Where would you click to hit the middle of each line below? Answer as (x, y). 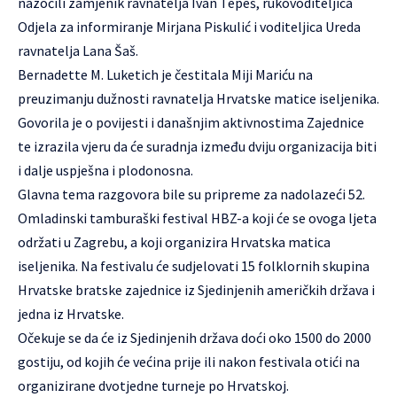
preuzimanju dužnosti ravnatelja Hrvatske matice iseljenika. (198, 98)
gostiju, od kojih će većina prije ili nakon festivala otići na (189, 362)
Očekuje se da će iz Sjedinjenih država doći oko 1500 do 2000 (195, 338)
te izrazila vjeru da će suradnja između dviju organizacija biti (197, 146)
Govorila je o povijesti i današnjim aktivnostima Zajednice (191, 122)
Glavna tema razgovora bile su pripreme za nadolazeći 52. (191, 194)
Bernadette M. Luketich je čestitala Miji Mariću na (165, 74)
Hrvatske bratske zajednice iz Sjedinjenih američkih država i (196, 290)
